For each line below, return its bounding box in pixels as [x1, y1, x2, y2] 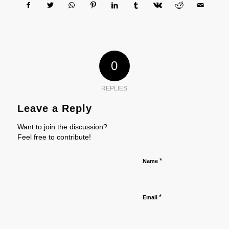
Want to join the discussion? [17, 123, 107, 131]
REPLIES [101, 85, 128, 93]
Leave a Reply [17, 103, 92, 114]
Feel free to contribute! [17, 133, 91, 142]
